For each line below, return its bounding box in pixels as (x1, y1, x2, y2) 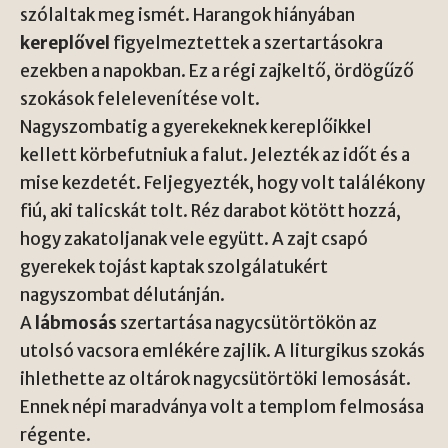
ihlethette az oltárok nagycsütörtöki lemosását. (20, 367, 411, 390)
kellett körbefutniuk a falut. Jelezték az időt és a (20, 143, 410, 166)
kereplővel (20, 31, 110, 54)
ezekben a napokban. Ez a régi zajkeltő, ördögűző (20, 59, 414, 82)
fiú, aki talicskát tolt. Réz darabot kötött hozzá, (20, 199, 401, 222)
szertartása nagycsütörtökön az (117, 311, 377, 334)
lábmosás (35, 311, 117, 334)
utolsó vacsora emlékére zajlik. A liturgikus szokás (20, 339, 425, 362)
